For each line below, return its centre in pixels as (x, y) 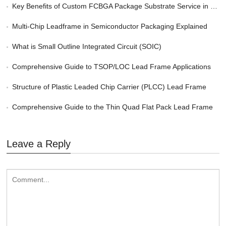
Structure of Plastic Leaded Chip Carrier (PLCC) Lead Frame (109, 87)
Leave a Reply (39, 144)
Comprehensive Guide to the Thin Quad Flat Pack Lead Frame (113, 107)
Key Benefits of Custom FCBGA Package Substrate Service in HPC (111, 6)
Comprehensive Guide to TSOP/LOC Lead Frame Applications (112, 67)
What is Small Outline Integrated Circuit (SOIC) (87, 46)
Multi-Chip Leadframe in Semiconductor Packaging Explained (110, 26)
